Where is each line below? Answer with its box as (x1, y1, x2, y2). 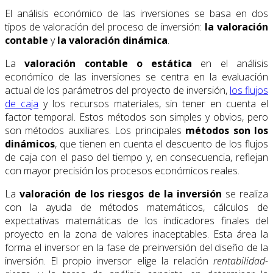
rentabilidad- (213, 253, 268, 268)
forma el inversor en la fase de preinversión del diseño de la (5, 240, 268, 254)
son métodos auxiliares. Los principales (5, 123, 186, 137)
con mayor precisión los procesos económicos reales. (5, 163, 239, 177)
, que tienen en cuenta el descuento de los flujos (55, 136, 268, 151)
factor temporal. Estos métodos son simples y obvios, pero (5, 110, 268, 124)
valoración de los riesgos (19, 186, 144, 200)
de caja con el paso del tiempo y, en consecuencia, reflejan (5, 150, 268, 164)
